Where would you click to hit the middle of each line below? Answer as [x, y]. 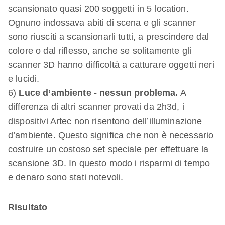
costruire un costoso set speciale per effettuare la [108, 149]
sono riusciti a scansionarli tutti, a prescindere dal [108, 37]
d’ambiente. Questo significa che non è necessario [111, 135]
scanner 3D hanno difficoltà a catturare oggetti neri [111, 65]
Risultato [28, 208]
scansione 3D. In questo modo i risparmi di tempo [109, 163]
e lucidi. [24, 79]
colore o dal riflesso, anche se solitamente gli [100, 51]
